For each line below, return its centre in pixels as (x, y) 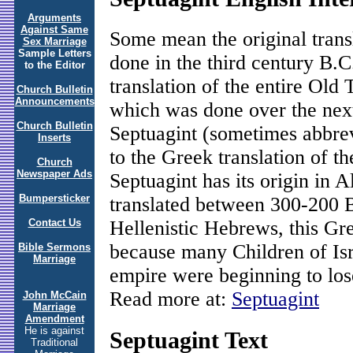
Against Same (54, 30)
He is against (54, 331)
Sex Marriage (54, 41)
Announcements (54, 101)
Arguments (54, 18)
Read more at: (171, 299)
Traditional (54, 342)
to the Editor (54, 65)
